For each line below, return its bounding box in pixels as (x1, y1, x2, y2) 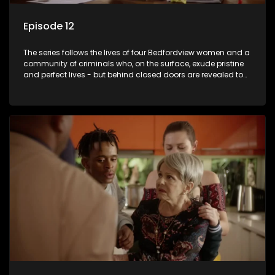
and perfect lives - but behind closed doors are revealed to (23, 69, 243, 80)
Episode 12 (23, 19, 74, 34)
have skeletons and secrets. (23, 80, 128, 91)
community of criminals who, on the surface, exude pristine (23, 58, 244, 69)
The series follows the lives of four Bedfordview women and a (23, 47, 250, 58)
